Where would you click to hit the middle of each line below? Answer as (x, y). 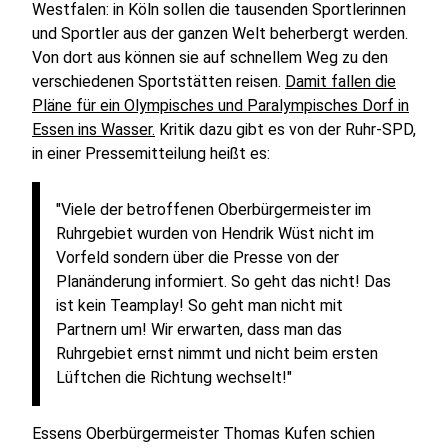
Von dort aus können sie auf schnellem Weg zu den (210, 57)
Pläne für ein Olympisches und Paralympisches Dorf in (220, 105)
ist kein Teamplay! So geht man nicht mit (199, 305)
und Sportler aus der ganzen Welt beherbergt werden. (220, 33)
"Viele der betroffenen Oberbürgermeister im (213, 209)
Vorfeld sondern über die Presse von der (197, 257)
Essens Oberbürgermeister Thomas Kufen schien (203, 433)
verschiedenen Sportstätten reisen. (158, 81)
